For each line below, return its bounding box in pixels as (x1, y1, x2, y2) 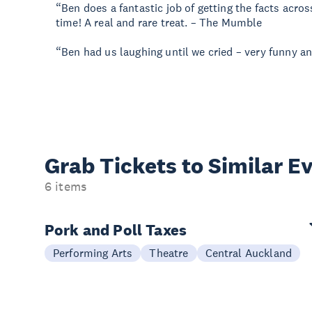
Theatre (149, 246, 189, 260)
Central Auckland (205, 246, 292, 260)
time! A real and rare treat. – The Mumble (56, 15, 263, 29)
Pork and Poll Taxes (45, 220, 187, 240)
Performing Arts (53, 246, 133, 260)
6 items (45, 179, 87, 194)
